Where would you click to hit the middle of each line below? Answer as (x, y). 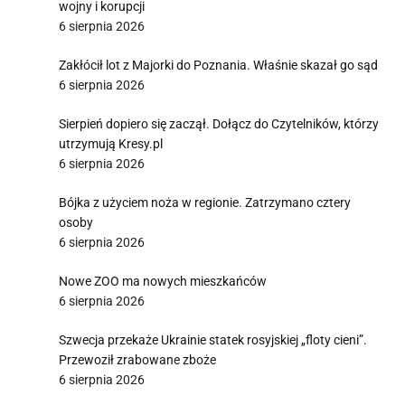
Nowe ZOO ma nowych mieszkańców (163, 281)
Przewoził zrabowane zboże (137, 360)
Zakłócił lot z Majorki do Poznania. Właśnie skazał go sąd (218, 65)
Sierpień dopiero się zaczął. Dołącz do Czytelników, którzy (219, 124)
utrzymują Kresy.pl (111, 144)
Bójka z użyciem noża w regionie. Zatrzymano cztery (205, 202)
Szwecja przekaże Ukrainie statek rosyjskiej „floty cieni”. (213, 340)
